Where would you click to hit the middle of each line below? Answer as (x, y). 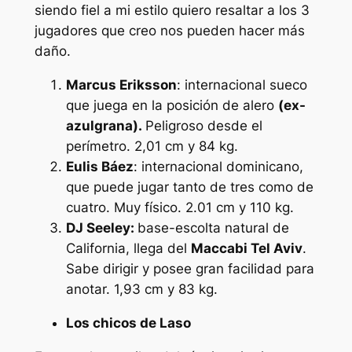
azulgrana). (105, 126)
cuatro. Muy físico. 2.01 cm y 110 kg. (180, 208)
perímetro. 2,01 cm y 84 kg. (152, 147)
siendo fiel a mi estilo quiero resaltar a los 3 (172, 11)
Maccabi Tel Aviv (246, 249)
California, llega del (128, 249)
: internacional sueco (242, 85)
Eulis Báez (99, 167)
